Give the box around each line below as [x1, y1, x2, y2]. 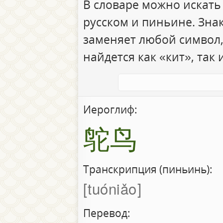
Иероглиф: [83, 102, 137, 116]
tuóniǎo [88, 178, 137, 199]
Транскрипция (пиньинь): [83, 162, 213, 177]
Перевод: [83, 206, 130, 220]
